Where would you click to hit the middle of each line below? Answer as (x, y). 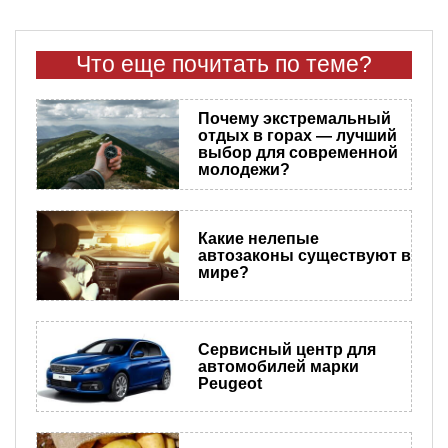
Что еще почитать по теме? (224, 64)
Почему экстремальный (294, 119)
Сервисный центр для (286, 349)
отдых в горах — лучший (297, 136)
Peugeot (229, 383)
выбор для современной (297, 153)
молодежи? (243, 170)
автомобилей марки (278, 366)
